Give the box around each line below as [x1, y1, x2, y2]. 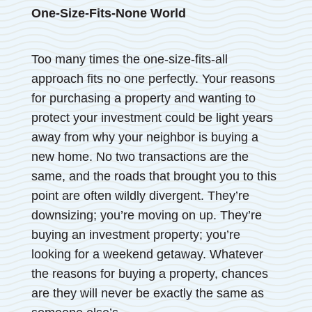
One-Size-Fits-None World [31, 6, 186, 20]
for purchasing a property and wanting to [31, 91, 256, 105]
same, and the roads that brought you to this [31, 169, 276, 183]
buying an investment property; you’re [31, 227, 240, 242]
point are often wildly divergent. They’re [31, 188, 249, 203]
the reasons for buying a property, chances [31, 266, 268, 281]
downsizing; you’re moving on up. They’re [31, 208, 262, 222]
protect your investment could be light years [31, 110, 273, 125]
